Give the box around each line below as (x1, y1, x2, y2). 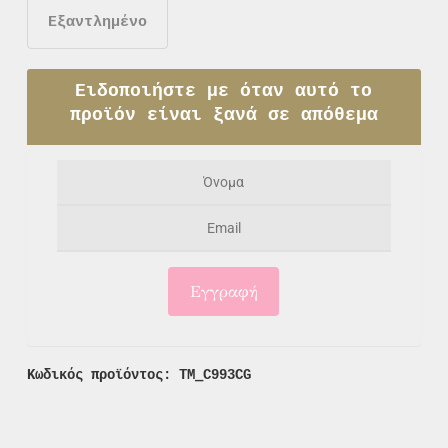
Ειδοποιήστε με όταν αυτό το (75, 80, 373, 101)
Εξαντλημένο (47, 13, 147, 30)
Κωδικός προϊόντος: (26, 366, 179, 383)
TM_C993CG (178, 366, 251, 383)
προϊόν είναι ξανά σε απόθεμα (69, 104, 378, 125)
